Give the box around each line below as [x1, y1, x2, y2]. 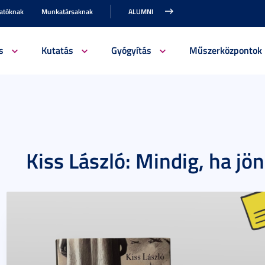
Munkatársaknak [41, 7, 93, 17]
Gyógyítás [111, 43, 151, 57]
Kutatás [41, 43, 73, 57]
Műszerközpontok [189, 43, 262, 57]
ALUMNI [128, 7, 153, 17]
